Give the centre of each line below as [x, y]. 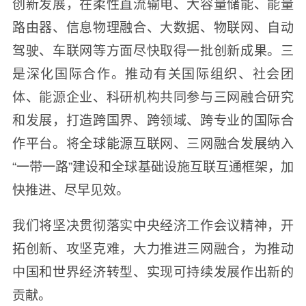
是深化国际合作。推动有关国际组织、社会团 [153, 74]
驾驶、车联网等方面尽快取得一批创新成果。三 [153, 51]
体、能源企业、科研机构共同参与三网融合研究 [153, 98]
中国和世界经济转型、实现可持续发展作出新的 [153, 272]
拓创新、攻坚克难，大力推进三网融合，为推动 [153, 249]
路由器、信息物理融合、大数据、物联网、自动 [153, 28]
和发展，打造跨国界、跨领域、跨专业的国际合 [153, 121]
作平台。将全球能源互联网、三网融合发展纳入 [153, 144]
